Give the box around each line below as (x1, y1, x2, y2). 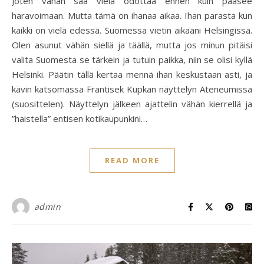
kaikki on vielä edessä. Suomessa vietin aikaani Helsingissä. (12, 24, 252, 37)
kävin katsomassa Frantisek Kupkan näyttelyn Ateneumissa (12, 83, 252, 95)
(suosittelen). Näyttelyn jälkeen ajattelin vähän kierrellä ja (12, 98, 252, 110)
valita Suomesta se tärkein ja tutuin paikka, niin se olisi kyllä (12, 54, 252, 66)
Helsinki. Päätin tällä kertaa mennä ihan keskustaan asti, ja (12, 68, 252, 81)
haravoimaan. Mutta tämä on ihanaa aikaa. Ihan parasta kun (12, 9, 252, 22)
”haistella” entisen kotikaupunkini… (12, 113, 147, 125)
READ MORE (104, 155, 160, 166)
